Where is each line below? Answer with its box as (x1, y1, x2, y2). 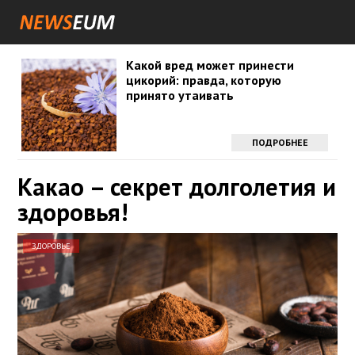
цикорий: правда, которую (125, 72, 281, 88)
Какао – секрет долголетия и (17, 170, 336, 203)
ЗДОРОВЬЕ (32, 241, 71, 251)
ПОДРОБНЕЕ (251, 136, 308, 148)
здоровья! (17, 196, 128, 228)
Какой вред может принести (125, 57, 294, 73)
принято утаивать (125, 87, 234, 103)
